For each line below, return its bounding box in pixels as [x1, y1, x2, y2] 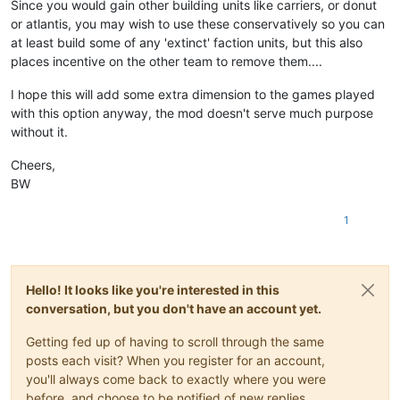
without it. [11, 123, 68, 139]
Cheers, [11, 156, 55, 172]
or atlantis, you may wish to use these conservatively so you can [11, 15, 385, 31]
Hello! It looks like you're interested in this [26, 281, 279, 297]
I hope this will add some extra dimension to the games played [11, 86, 375, 102]
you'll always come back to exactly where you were [26, 371, 326, 387]
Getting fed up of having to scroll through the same [26, 333, 324, 349]
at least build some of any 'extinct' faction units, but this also [11, 34, 362, 50]
